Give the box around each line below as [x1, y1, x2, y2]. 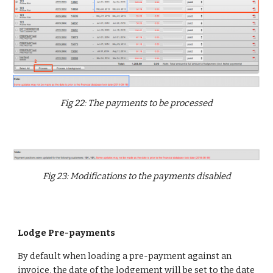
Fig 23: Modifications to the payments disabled [42, 171, 231, 182]
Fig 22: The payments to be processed [60, 97, 213, 109]
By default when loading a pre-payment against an [18, 250, 232, 261]
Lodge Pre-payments [18, 227, 116, 238]
